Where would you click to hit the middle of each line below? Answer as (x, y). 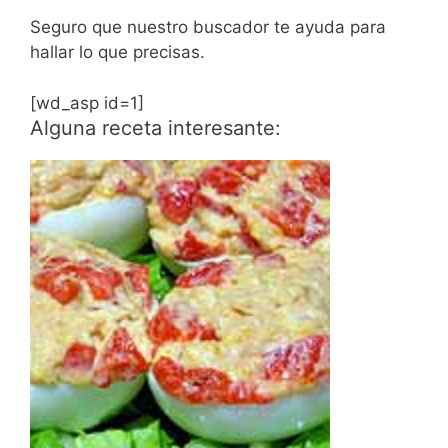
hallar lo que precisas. (117, 52)
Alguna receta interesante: (155, 127)
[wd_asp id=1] (87, 102)
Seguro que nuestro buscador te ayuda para (208, 27)
